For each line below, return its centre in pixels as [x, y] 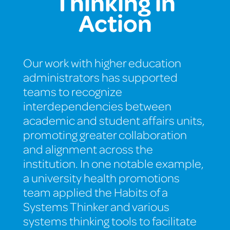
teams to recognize [72, 92]
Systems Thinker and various [96, 207]
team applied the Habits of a [95, 192]
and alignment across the [88, 149]
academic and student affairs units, [114, 120]
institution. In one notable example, [113, 164]
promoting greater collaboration [105, 135]
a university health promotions [101, 178]
